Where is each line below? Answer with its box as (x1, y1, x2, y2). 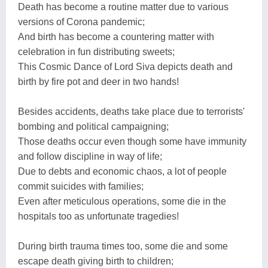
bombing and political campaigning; (18, 121, 169, 132)
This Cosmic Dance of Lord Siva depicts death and (18, 61, 233, 72)
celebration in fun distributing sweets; (18, 46, 175, 57)
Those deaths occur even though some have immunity (18, 136, 246, 147)
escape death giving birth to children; (18, 255, 173, 266)
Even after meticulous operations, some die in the (18, 196, 226, 206)
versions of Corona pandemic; (18, 16, 145, 27)
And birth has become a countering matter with (18, 31, 214, 42)
